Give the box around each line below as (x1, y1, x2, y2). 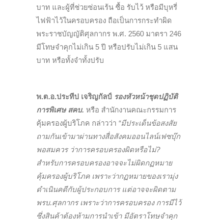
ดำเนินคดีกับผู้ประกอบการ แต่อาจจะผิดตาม (36, 185, 176, 194)
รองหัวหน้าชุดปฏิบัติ (114, 92, 178, 101)
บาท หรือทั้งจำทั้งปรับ (36, 56, 104, 65)
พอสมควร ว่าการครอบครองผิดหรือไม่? (36, 145, 160, 154)
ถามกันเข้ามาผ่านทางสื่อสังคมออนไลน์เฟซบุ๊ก (36, 132, 180, 141)
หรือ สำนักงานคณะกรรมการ (86, 106, 176, 114)
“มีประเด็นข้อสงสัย (118, 119, 177, 128)
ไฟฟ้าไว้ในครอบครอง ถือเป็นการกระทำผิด (36, 16, 172, 25)
